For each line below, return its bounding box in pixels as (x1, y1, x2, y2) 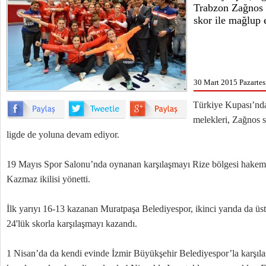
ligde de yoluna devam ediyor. (7, 129, 119, 140)
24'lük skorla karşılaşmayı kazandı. (7, 218, 137, 229)
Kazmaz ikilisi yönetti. (7, 174, 90, 184)
